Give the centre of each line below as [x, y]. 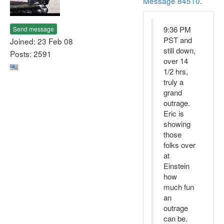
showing [177, 124]
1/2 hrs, [176, 71]
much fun [179, 187]
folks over [179, 145]
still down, [179, 50]
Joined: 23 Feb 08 [41, 41]
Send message [33, 28]
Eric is [174, 113]
